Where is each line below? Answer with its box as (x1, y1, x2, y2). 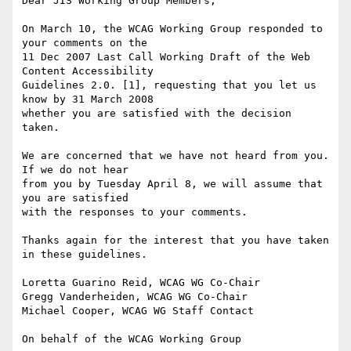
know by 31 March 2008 (22, 93, 154, 106)
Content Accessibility (22, 65, 154, 78)
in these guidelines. (22, 248, 147, 261)
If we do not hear (22, 164, 128, 176)
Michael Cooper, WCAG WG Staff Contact (22, 305, 254, 317)
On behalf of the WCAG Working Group (22, 333, 241, 346)
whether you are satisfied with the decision (22, 107, 291, 120)
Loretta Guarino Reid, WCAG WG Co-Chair (22, 277, 260, 289)
